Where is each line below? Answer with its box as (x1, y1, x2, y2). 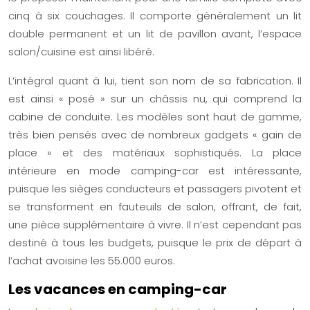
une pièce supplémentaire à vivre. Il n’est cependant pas (8, 217, 302, 232)
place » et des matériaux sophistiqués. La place (8, 145, 302, 160)
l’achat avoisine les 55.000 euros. (8, 253, 175, 268)
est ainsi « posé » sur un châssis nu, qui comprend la (8, 91, 302, 106)
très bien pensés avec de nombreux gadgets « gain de (8, 127, 302, 142)
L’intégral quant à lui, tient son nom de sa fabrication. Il (8, 73, 302, 88)
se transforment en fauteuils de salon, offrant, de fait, (8, 199, 302, 214)
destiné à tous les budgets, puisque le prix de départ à (8, 235, 302, 250)
